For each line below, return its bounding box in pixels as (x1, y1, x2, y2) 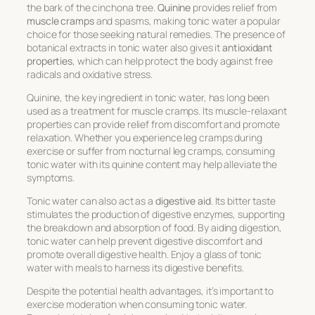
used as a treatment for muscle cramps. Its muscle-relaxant (27, 104, 288, 118)
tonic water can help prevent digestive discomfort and (27, 234, 262, 248)
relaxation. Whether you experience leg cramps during (27, 131, 262, 145)
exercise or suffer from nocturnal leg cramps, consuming (27, 144, 275, 158)
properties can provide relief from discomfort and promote (27, 117, 281, 131)
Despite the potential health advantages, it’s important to (27, 284, 274, 298)
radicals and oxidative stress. (27, 67, 153, 82)
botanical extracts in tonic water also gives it (27, 41, 223, 55)
